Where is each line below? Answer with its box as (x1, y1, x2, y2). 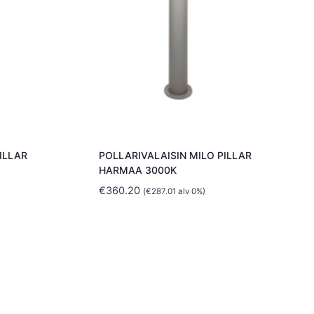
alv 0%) (176, 186, 205, 197)
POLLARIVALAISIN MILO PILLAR (99, 149, 252, 162)
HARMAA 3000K (99, 164, 177, 177)
